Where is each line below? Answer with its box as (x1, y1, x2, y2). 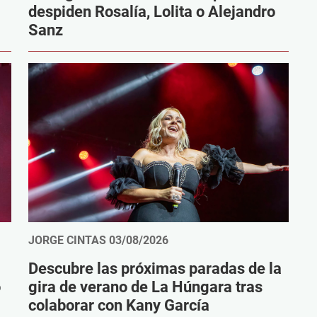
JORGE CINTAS (28, 234, 106, 248)
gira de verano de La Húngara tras (28, 278, 263, 296)
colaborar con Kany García (28, 296, 209, 315)
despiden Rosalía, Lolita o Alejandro (28, 3, 275, 21)
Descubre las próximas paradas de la (28, 260, 282, 278)
